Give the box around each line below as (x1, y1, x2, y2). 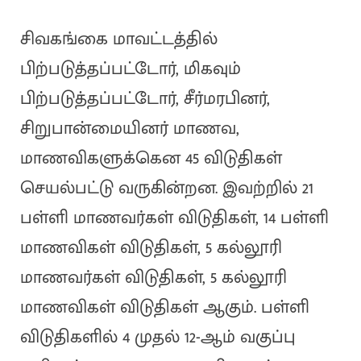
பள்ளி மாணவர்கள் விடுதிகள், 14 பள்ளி (19, 203, 329, 234)
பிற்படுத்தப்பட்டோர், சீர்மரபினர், (19, 84, 270, 114)
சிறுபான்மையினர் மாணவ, (19, 114, 239, 144)
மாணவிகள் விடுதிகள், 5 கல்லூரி (19, 233, 282, 263)
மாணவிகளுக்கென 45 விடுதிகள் (19, 143, 282, 174)
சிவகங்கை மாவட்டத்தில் (19, 24, 218, 55)
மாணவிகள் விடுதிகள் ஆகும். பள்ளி (19, 293, 309, 323)
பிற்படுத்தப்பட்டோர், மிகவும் (19, 54, 241, 85)
